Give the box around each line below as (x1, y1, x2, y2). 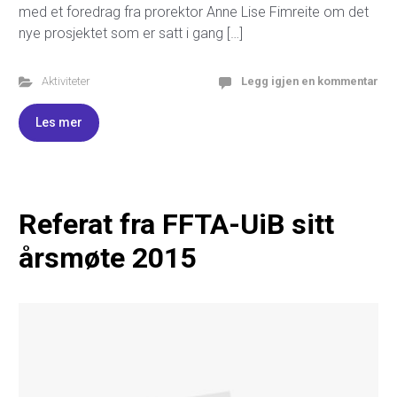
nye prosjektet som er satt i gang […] (19, 25, 243, 42)
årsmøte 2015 (19, 241, 196, 275)
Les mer (35, 115, 82, 129)
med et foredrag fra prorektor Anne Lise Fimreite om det (19, 4, 369, 20)
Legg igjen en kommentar (241, 74, 378, 88)
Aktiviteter (41, 74, 90, 88)
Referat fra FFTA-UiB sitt (19, 207, 334, 241)
